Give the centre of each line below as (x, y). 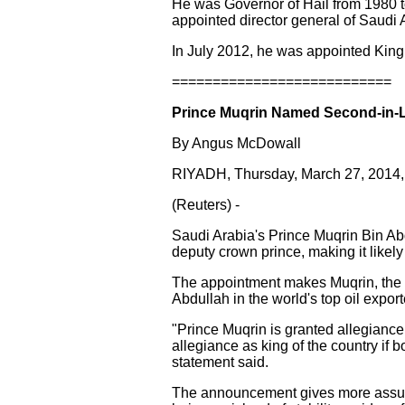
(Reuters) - (206, 205)
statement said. (220, 362)
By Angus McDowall (236, 143)
